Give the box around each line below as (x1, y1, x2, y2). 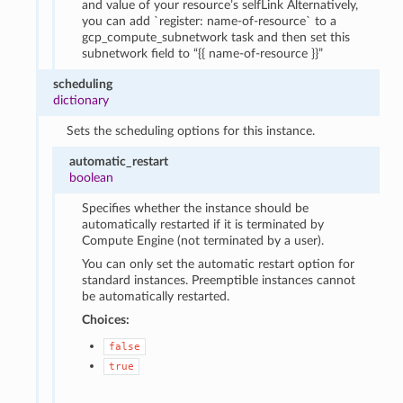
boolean (68, 170, 113, 184)
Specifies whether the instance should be (82, 201, 309, 215)
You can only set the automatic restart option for (82, 256, 355, 271)
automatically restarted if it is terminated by (82, 217, 325, 231)
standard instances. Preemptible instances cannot (82, 273, 356, 287)
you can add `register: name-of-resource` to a (82, 13, 337, 28)
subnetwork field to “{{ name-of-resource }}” (82, 46, 324, 60)
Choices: (82, 312, 130, 327)
